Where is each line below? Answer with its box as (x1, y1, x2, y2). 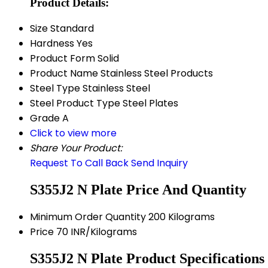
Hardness (30, 36, 74, 51)
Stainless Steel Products (100, 66, 213, 81)
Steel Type (30, 81, 80, 96)
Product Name (30, 66, 98, 81)
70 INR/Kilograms (56, 225, 137, 239)
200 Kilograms (148, 210, 215, 224)
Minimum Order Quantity (30, 210, 146, 224)
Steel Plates (123, 96, 178, 111)
